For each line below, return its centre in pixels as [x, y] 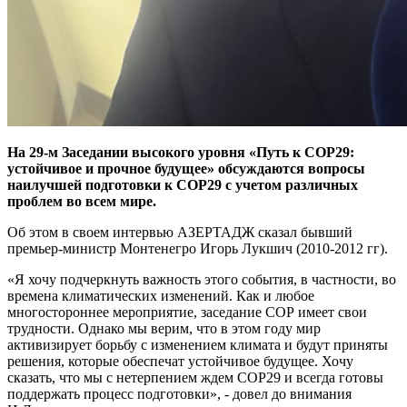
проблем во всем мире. [82, 201]
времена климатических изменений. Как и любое [161, 295]
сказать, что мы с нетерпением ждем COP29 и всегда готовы [195, 377]
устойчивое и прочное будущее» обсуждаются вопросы [186, 168]
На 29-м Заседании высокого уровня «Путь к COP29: [181, 152]
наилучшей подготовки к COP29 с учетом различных [183, 184]
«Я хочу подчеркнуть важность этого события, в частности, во [202, 279]
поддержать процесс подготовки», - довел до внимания [179, 393]
